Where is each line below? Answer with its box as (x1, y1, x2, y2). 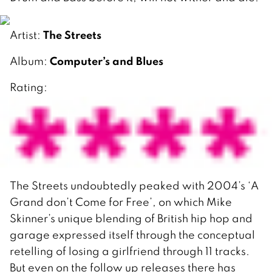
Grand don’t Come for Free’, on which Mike (10, 194, 232, 209)
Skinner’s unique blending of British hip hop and (10, 211, 253, 225)
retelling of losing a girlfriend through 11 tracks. (10, 243, 250, 258)
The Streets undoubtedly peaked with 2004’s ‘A (10, 178, 259, 192)
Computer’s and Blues (50, 53, 163, 68)
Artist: (10, 27, 43, 42)
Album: (10, 53, 50, 68)
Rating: (10, 80, 47, 94)
